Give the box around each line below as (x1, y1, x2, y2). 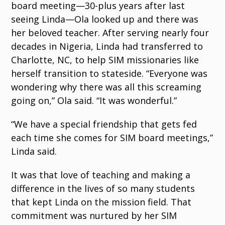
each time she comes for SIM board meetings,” (11, 132, 213, 144)
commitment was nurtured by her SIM (11, 209, 177, 221)
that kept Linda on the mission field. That (11, 196, 192, 208)
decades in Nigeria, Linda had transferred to (11, 40, 203, 52)
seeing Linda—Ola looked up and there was (11, 13, 199, 25)
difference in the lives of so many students (11, 182, 195, 194)
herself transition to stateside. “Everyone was (11, 67, 208, 79)
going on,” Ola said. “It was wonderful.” (11, 94, 177, 106)
